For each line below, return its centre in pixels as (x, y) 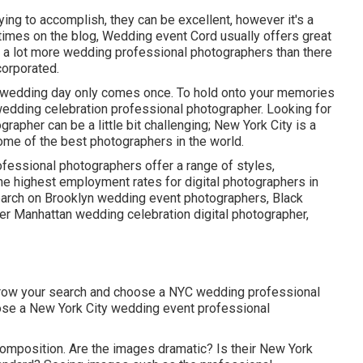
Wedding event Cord (160, 36)
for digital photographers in (240, 181)
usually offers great (274, 36)
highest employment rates (86, 181)
